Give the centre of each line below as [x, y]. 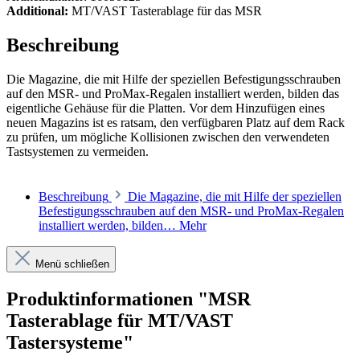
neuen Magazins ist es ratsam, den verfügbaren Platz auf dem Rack [176, 123]
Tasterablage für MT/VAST [120, 320]
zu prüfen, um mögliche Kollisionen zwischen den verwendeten [168, 137]
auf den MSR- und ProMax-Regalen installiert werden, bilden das [173, 94]
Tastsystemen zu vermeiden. [78, 152]
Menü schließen [72, 264]
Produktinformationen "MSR [129, 299]
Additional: [37, 11]
